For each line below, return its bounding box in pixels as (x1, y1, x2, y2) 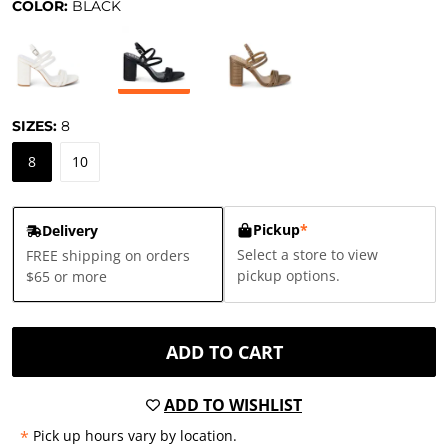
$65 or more (26, 267, 107, 286)
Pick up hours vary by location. (33, 426, 237, 445)
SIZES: (12, 117, 61, 135)
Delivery (42, 221, 98, 240)
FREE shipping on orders (26, 246, 190, 265)
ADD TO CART (165, 340, 283, 364)
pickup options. (237, 266, 340, 285)
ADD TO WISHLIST (164, 394, 302, 416)
